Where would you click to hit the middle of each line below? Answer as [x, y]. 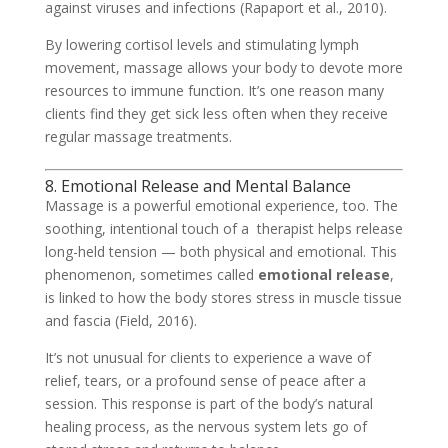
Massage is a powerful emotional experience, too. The [221, 205]
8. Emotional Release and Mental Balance [197, 185]
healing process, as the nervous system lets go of [205, 426]
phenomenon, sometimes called [151, 274]
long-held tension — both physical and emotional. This [220, 251]
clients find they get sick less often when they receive [216, 113]
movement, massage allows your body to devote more [223, 67]
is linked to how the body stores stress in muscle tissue [223, 297]
